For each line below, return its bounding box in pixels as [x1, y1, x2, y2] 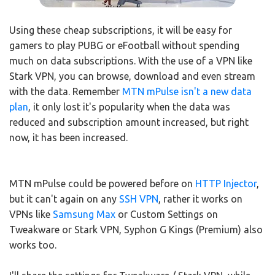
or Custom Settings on [115, 209, 218, 220]
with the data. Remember [9, 86, 122, 98]
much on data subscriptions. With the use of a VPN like [9, 55, 252, 67]
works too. [9, 239, 56, 251]
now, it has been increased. [9, 132, 128, 144]
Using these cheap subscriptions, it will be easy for [9, 25, 232, 36]
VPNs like [9, 209, 53, 220]
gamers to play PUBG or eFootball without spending [9, 40, 239, 52]
